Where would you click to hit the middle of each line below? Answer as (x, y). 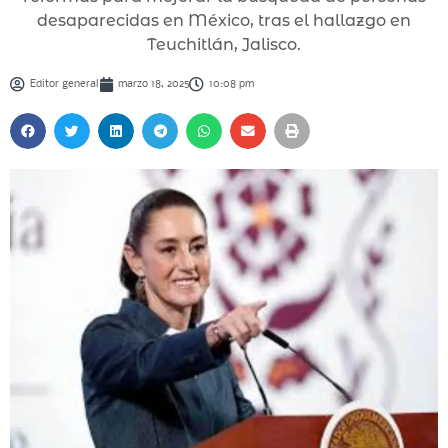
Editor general (64, 85)
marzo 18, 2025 (153, 85)
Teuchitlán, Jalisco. (224, 45)
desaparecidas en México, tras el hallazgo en (224, 21)
